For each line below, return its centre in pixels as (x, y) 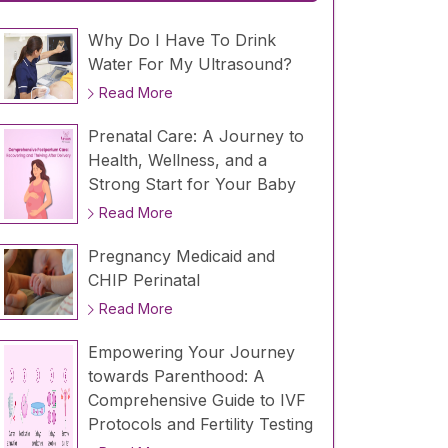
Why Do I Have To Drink (181, 40)
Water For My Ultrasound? (189, 64)
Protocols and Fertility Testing (200, 424)
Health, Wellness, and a (177, 160)
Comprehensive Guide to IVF (196, 400)
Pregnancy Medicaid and (181, 256)
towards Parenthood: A (176, 376)
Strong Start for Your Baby (191, 184)
